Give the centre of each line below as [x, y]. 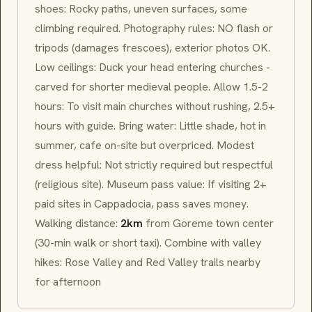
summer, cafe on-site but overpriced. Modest [145, 146]
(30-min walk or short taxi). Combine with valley [148, 243]
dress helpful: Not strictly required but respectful [154, 165]
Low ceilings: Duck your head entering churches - [153, 68]
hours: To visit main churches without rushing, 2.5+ [155, 107]
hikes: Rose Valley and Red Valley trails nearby [148, 263]
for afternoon [68, 282]
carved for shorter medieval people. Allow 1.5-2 [151, 87]
